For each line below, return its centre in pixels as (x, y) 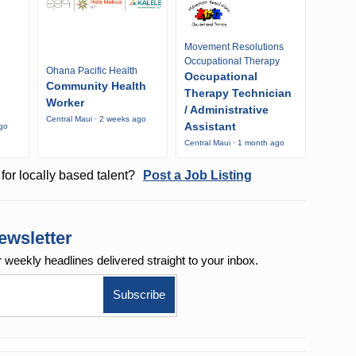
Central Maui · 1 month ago (234, 143)
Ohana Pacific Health (92, 71)
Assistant (210, 127)
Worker (65, 103)
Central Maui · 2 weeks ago (96, 119)
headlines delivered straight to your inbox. (152, 261)
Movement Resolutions (234, 47)
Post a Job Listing (197, 176)
